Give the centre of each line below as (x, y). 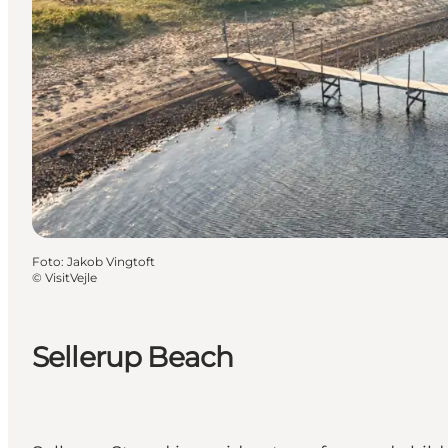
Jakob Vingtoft (111, 261)
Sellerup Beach (133, 356)
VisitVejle (71, 277)
